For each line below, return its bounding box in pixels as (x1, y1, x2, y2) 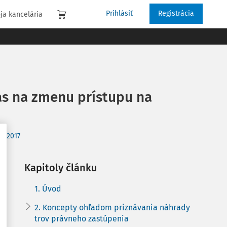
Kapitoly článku (24, 162, 97, 174)
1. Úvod (34, 184, 61, 194)
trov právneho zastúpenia (34, 214, 129, 223)
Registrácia (158, 9, 194, 18)
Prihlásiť (106, 9, 133, 18)
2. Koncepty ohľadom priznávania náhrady (34, 203, 190, 212)
